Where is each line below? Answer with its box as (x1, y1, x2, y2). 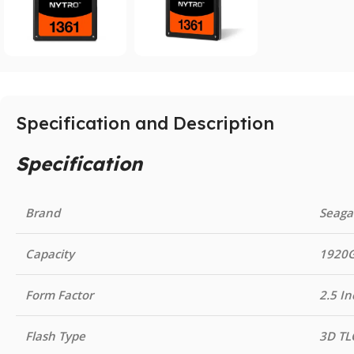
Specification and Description (16, 111, 274, 134)
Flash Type (25, 327, 85, 344)
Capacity (25, 245, 74, 262)
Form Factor (25, 286, 93, 303)
